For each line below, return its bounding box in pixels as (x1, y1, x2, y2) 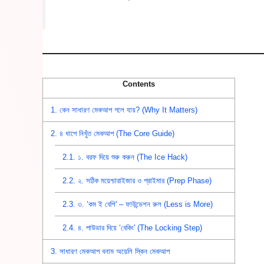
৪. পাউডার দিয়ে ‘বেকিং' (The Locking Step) (75, 223, 203, 232)
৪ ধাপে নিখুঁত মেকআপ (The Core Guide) (57, 128, 175, 138)
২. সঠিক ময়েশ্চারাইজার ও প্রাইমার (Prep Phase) (75, 176, 212, 185)
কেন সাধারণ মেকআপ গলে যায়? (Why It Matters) (57, 105, 198, 114)
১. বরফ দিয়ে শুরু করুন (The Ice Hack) (75, 152, 188, 161)
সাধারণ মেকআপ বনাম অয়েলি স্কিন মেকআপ (57, 246, 170, 256)
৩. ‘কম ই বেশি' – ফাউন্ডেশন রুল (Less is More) (75, 199, 213, 209)
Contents (123, 80, 155, 89)
